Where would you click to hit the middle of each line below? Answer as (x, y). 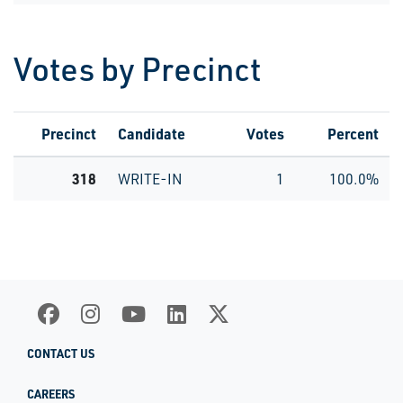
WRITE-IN (150, 179)
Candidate (152, 134)
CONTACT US (61, 354)
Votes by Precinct (137, 68)
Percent (353, 134)
